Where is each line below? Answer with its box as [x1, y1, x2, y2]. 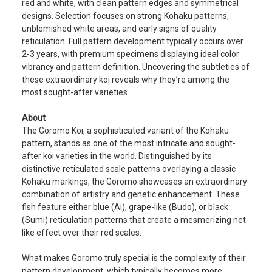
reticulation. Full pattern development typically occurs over [22, 36, 243, 47]
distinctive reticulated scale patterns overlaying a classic [22, 164, 236, 174]
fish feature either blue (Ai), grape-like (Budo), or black [22, 202, 228, 212]
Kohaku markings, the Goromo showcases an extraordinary [22, 177, 247, 187]
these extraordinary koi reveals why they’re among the [22, 75, 229, 85]
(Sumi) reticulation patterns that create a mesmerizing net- [22, 215, 249, 225]
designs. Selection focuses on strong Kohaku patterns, [22, 11, 229, 21]
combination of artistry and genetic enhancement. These [22, 189, 240, 200]
